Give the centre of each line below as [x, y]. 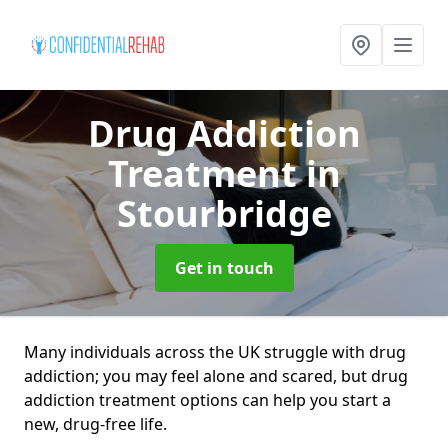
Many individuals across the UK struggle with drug [215, 352]
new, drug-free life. [95, 424]
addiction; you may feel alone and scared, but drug [216, 376]
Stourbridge [224, 213]
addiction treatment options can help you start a [207, 400]
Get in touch [224, 268]
